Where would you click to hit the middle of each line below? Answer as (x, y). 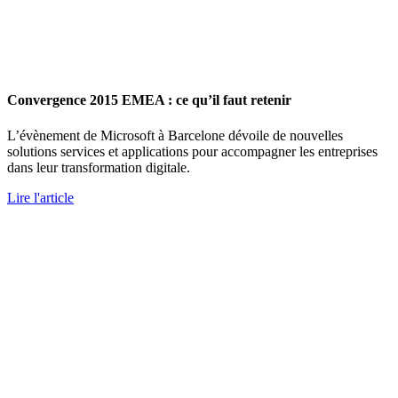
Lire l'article (40, 197)
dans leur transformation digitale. (99, 167)
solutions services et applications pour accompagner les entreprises (192, 151)
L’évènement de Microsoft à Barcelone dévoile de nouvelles (175, 135)
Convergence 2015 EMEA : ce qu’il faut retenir (149, 100)
